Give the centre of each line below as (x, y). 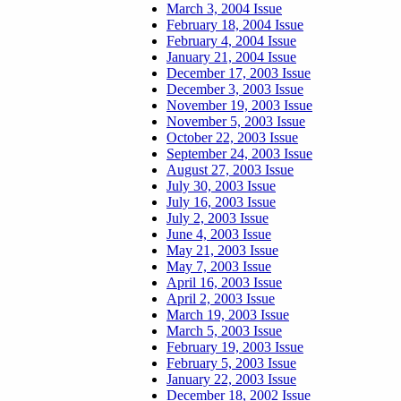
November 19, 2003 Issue (239, 105)
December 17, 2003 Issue (239, 73)
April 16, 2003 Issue (224, 282)
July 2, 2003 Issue (218, 218)
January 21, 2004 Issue (231, 57)
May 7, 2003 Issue (219, 266)
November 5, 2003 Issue (236, 121)
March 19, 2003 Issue (228, 315)
